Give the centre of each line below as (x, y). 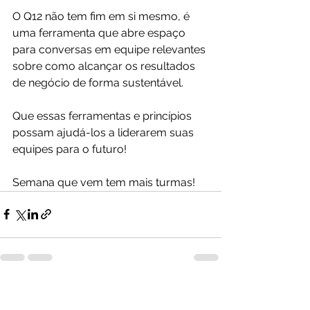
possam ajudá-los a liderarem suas (104, 132)
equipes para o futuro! (70, 149)
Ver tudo (202, 292)
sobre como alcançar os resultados (105, 66)
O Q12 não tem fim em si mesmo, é (102, 16)
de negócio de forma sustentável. (98, 82)
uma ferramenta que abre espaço (100, 33)
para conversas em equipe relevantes (110, 49)
